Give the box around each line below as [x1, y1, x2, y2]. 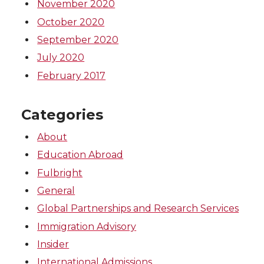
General [37, 184, 75, 196]
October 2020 [37, 16, 105, 28]
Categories [21, 105, 103, 123]
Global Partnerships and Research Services [37, 203, 239, 214]
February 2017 [37, 70, 106, 81]
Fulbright [37, 167, 83, 179]
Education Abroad [37, 149, 124, 161]
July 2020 [37, 52, 85, 64]
